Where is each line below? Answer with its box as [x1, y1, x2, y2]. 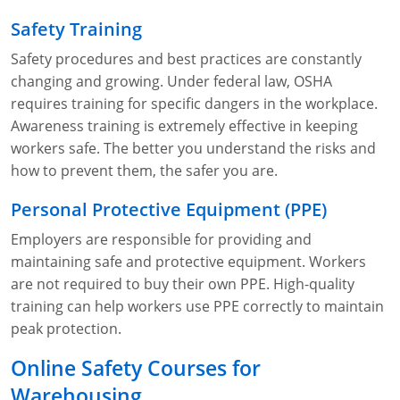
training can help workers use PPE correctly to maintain [11, 296, 384, 317]
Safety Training [11, 16, 142, 42]
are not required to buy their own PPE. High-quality [11, 274, 354, 295]
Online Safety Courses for [11, 354, 261, 383]
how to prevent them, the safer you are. [11, 161, 278, 181]
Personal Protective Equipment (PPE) [11, 196, 327, 222]
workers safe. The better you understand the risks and [11, 138, 376, 159]
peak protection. [11, 319, 121, 339]
